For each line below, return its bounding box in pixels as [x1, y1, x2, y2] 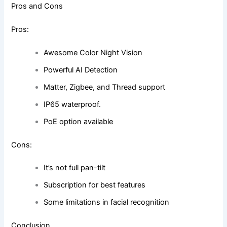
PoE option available [44, 117, 113, 126]
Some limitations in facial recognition [44, 198, 170, 207]
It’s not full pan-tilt [44, 163, 106, 173]
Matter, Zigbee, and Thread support [44, 82, 166, 92]
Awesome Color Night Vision [44, 48, 143, 57]
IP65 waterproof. [44, 99, 101, 109]
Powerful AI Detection [44, 65, 118, 74]
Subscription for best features [44, 180, 146, 190]
